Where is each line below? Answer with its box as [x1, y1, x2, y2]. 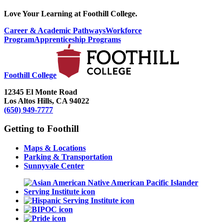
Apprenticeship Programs [34, 35, 121, 44]
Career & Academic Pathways [4, 26, 106, 35]
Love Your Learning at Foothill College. [4, 9, 137, 18]
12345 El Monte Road [4, 87, 77, 96]
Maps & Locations [24, 144, 86, 153]
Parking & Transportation [24, 153, 112, 162]
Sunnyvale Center [24, 162, 84, 170]
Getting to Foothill [4, 123, 79, 134]
